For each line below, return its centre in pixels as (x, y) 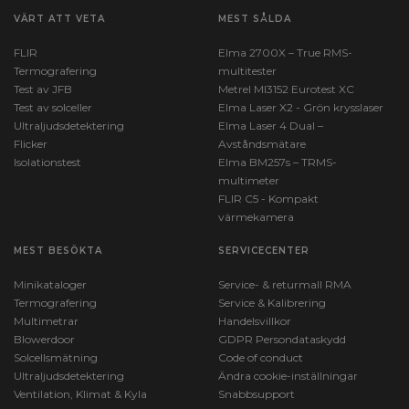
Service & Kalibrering (272, 303)
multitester (247, 71)
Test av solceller (53, 107)
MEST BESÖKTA (58, 251)
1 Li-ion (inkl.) (79, 347)
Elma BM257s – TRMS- (278, 162)
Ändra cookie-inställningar (288, 376)
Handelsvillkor (255, 321)
